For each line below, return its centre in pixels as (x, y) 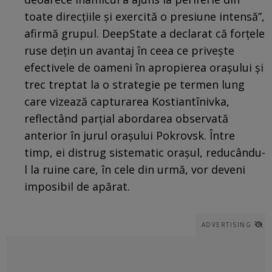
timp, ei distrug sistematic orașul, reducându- (145, 152)
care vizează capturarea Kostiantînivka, (127, 101)
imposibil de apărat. (77, 186)
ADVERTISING (226, 224)
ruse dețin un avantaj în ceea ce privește (129, 50)
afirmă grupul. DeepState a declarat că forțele (144, 33)
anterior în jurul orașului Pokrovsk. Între (130, 135)
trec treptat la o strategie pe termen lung (134, 84)
